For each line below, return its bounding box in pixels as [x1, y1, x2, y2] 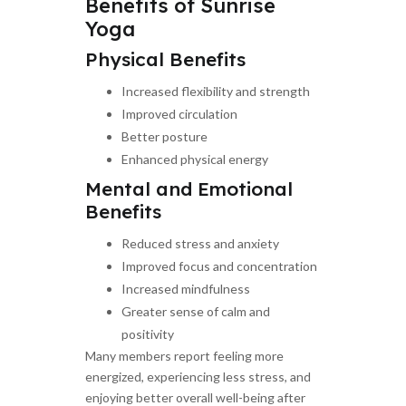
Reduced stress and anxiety [121, 236, 279, 252]
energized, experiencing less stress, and [85, 369, 311, 385]
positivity [121, 326, 174, 343]
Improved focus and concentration [121, 258, 317, 275]
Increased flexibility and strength [121, 83, 310, 100]
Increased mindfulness [121, 281, 250, 297]
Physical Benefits [85, 47, 246, 72]
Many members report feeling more [85, 348, 284, 364]
